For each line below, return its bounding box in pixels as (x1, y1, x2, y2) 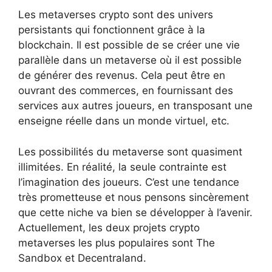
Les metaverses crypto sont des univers (18, 8, 213, 21)
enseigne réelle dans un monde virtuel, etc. (18, 115, 229, 127)
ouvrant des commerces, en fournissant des (18, 84, 233, 97)
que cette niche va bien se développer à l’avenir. (18, 206, 253, 219)
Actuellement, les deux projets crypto (18, 221, 200, 234)
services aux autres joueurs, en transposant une (18, 100, 253, 112)
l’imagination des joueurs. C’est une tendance (18, 175, 239, 188)
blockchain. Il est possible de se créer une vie (18, 39, 240, 52)
